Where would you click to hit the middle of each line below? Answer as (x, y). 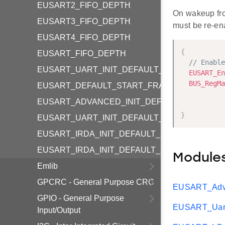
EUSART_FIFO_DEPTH (82, 53)
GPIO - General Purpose (81, 198)
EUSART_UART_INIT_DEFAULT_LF (105, 118)
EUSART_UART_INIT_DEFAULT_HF (106, 70)
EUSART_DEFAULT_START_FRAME (107, 86)
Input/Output (59, 210)
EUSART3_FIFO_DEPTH (84, 21)
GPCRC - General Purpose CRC (96, 182)
